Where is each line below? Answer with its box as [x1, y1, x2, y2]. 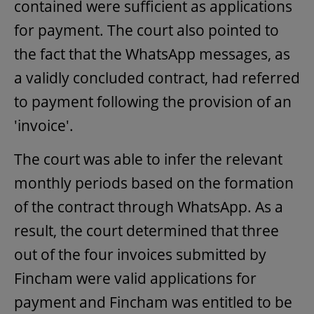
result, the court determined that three [14, 220, 279, 240]
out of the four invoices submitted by [14, 244, 266, 264]
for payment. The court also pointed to [14, 20, 279, 40]
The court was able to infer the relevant [14, 149, 282, 169]
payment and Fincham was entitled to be [14, 292, 292, 312]
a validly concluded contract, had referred [14, 67, 300, 88]
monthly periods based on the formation [14, 172, 294, 193]
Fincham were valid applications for [14, 268, 257, 288]
